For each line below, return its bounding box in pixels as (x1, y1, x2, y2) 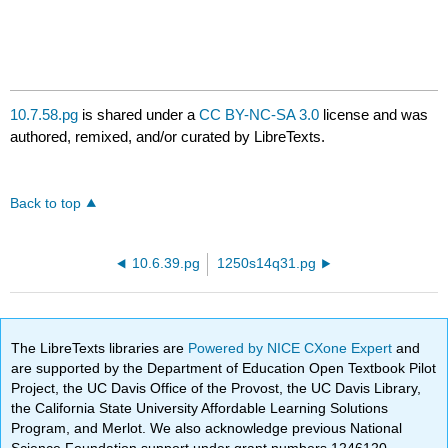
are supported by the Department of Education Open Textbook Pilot (11, 359, 437, 376)
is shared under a (78, 106, 200, 124)
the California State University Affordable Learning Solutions (11, 399, 389, 416)
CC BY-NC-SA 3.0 (199, 106, 320, 124)
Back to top (10, 196, 82, 212)
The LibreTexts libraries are (11, 339, 189, 356)
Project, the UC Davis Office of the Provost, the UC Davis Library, (11, 379, 422, 396)
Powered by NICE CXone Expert (188, 339, 397, 356)
